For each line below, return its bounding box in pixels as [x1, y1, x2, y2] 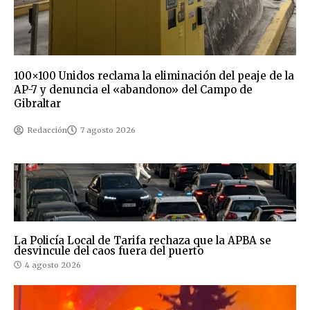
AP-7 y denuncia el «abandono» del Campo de [14, 82, 253, 96]
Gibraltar [14, 96, 61, 110]
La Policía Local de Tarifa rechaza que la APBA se [14, 233, 271, 247]
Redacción [27, 125, 67, 135]
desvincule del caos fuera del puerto [14, 244, 203, 257]
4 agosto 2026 [25, 259, 81, 270]
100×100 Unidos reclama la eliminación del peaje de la [14, 69, 294, 82]
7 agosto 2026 [80, 125, 136, 135]
